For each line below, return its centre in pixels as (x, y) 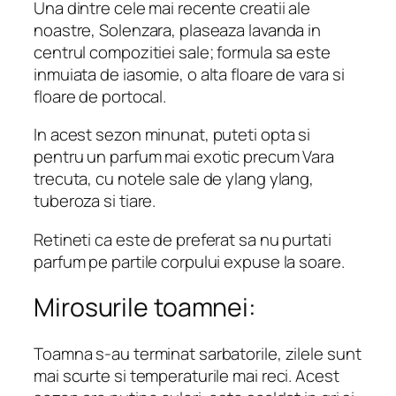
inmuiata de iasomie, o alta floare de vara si (189, 74)
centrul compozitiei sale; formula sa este (182, 52)
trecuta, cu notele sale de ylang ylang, (174, 179)
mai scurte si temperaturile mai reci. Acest (187, 375)
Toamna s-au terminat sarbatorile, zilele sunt (198, 353)
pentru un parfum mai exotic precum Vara (184, 157)
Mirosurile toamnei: (145, 308)
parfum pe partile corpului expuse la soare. (189, 261)
